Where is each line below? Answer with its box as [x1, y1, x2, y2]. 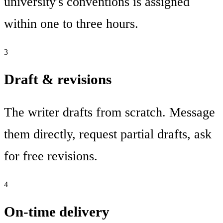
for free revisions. [4, 149, 98, 164]
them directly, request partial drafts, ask [4, 127, 212, 142]
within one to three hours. [4, 16, 138, 31]
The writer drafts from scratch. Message [4, 105, 215, 120]
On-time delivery [4, 203, 110, 220]
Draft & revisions [4, 71, 111, 87]
